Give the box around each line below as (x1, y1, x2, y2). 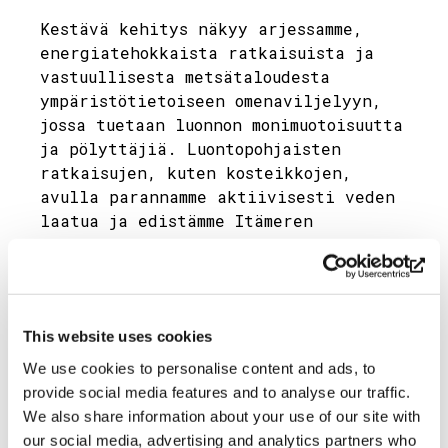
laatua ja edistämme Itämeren (40, 210, 313, 231)
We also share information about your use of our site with (23, 407, 421, 425)
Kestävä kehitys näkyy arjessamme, (40, 18, 363, 39)
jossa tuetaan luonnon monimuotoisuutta (40, 114, 403, 135)
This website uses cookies (23, 327, 213, 345)
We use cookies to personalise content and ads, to (23, 359, 376, 377)
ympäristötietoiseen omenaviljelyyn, (40, 90, 382, 111)
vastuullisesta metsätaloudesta (40, 66, 330, 87)
